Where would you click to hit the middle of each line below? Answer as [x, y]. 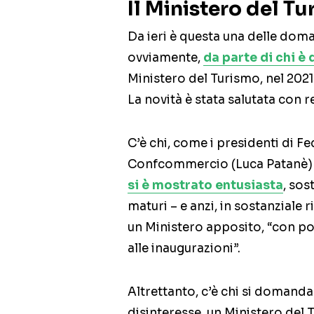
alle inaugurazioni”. [184, 249]
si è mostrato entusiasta [205, 186]
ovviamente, [165, 58]
